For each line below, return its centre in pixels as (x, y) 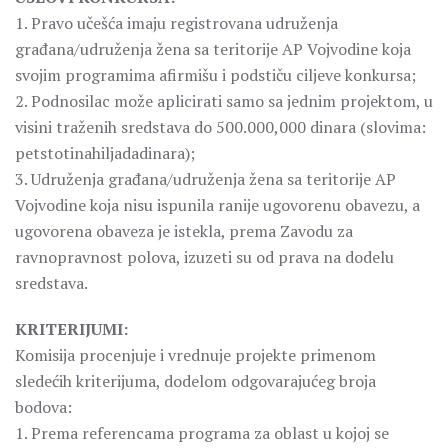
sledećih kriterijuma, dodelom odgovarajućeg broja (195, 381)
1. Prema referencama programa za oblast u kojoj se (202, 433)
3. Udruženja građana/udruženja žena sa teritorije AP (205, 179)
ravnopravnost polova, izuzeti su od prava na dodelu (204, 257)
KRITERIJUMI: (71, 329)
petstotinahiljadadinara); (105, 153)
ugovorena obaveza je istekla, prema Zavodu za (184, 231)
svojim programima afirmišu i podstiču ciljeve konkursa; (215, 75)
